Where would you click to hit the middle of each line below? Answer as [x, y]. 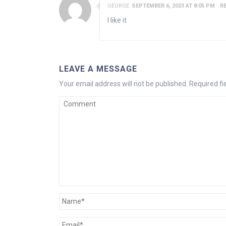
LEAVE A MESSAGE [98, 69]
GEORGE [118, 6]
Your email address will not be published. [123, 84]
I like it [117, 20]
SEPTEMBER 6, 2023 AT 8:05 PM [173, 6]
